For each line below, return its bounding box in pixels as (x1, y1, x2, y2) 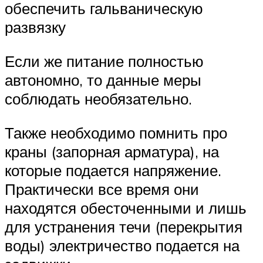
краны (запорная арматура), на (5, 141, 219, 161)
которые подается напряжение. (5, 160, 221, 180)
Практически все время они (5, 179, 199, 198)
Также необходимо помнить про (5, 123, 227, 142)
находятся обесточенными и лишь (5, 198, 247, 217)
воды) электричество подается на (5, 235, 240, 255)
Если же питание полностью (5, 51, 204, 70)
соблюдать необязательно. (5, 89, 192, 108)
